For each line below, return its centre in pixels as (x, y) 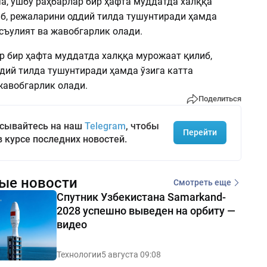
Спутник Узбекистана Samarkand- (141, 197)
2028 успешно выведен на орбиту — (146, 210)
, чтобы (142, 126)
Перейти (200, 133)
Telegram (105, 126)
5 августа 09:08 (131, 254)
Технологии (79, 254)
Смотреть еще (202, 183)
